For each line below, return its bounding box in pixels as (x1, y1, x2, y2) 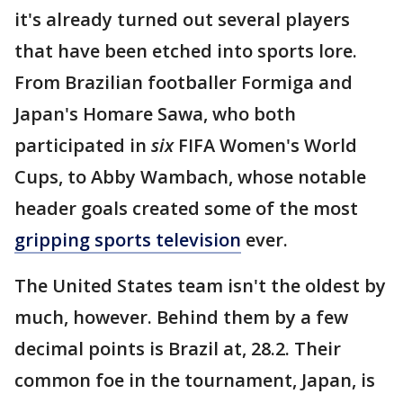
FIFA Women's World (178, 133, 357, 157)
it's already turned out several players (14, 7, 350, 31)
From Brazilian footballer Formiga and (14, 70, 353, 94)
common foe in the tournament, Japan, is (14, 368, 375, 392)
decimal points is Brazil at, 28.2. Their (14, 336, 341, 361)
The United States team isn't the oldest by (14, 273, 386, 298)
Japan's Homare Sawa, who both (14, 102, 296, 126)
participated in (14, 133, 151, 157)
